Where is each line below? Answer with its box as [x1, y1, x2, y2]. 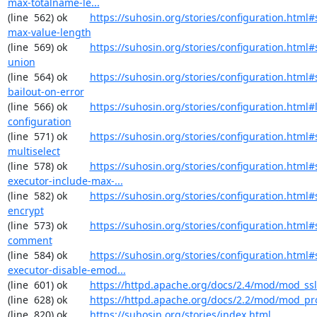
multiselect [7, 144, 60, 158]
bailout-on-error [7, 85, 84, 98]
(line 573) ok [7, 219, 90, 232]
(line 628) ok [7, 293, 90, 306]
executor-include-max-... [7, 174, 123, 188]
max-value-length [7, 25, 91, 39]
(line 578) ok [7, 159, 90, 173]
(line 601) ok [7, 278, 90, 292]
